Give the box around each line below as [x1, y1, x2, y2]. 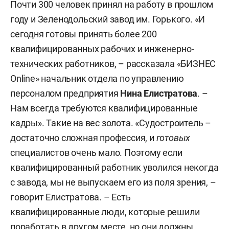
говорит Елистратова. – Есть [10, 192, 131, 202]
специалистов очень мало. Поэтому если [10, 147, 182, 158]
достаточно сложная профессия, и [10, 132, 156, 143]
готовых [156, 132, 191, 143]
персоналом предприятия [10, 88, 121, 99]
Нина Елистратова [120, 88, 198, 99]
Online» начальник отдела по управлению [10, 73, 184, 84]
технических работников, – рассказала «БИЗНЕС [10, 58, 216, 69]
